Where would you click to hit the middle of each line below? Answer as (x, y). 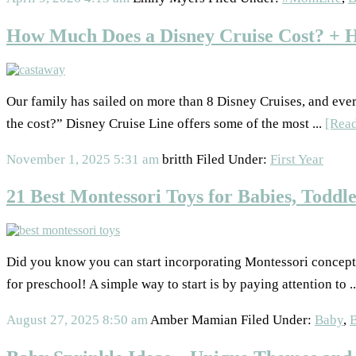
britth (178, 159)
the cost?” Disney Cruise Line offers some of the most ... (166, 123)
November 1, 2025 (58, 159)
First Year (297, 159)
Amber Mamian (194, 320)
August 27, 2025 (53, 320)
